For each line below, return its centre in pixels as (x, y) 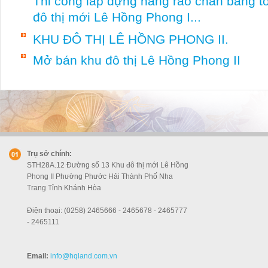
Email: (38, 256)
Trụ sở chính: (49, 154)
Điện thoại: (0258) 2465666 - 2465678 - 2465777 (107, 211)
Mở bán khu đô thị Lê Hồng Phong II (137, 60)
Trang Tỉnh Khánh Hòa (64, 188)
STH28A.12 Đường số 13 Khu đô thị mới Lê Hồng (108, 165)
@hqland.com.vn (90, 256)
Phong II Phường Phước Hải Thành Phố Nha (100, 176)
